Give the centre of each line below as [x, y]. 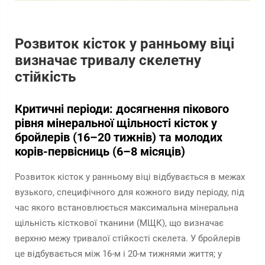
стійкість [45, 77]
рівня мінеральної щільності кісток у [116, 123]
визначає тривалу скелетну [108, 60]
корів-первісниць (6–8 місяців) [100, 151]
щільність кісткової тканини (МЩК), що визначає [119, 223]
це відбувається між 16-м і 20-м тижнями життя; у [118, 254]
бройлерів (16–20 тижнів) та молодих [119, 137]
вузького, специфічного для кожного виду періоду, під [130, 192]
